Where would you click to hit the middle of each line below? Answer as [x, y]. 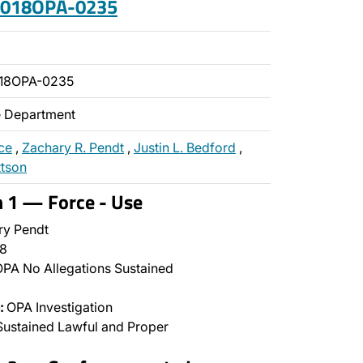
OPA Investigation [58, 307]
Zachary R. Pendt [73, 147]
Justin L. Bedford [185, 147]
